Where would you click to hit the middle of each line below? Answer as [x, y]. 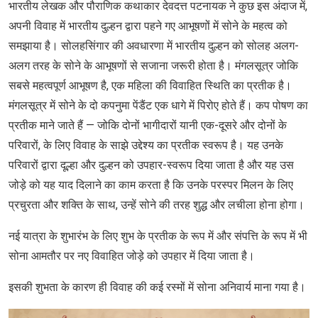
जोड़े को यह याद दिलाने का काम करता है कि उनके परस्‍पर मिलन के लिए [151, 185]
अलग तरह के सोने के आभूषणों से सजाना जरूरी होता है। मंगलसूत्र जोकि [153, 65]
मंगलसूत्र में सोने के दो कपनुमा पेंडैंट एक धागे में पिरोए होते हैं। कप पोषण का [158, 105]
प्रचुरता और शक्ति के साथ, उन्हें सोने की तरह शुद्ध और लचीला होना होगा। [157, 204]
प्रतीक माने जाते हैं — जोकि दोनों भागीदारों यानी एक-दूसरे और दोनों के [148, 125]
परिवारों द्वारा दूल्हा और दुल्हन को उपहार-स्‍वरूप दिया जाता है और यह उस [151, 165]
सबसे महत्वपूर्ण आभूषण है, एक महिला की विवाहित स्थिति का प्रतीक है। [150, 85]
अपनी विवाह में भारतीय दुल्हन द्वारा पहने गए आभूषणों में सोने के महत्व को [148, 26]
